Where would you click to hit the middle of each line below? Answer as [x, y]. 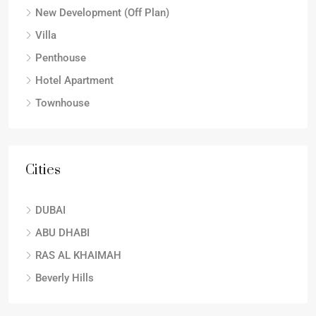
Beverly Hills [65, 278]
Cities [43, 170]
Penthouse [61, 58]
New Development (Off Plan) [102, 13]
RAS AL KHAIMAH [78, 255]
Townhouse [62, 103]
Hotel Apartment [74, 80]
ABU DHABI [62, 233]
